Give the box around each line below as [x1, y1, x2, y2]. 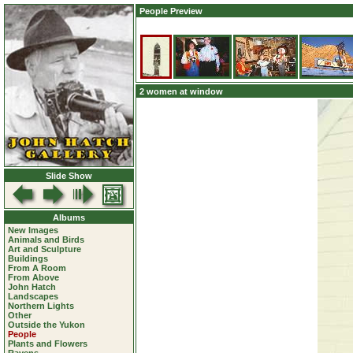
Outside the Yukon [8, 320, 85, 329]
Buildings [8, 254, 48, 263]
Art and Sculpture [8, 244, 81, 254]
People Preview [139, 6, 203, 16]
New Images [8, 225, 58, 235]
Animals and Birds [8, 235, 84, 244]
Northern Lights [8, 301, 74, 310]
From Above [8, 273, 59, 282]
